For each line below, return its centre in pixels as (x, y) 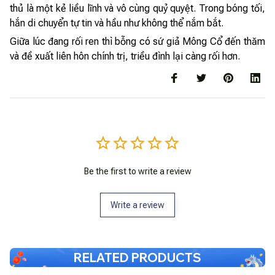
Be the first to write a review (137, 171)
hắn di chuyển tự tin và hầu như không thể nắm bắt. (117, 23)
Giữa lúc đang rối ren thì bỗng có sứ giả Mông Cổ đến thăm (137, 42)
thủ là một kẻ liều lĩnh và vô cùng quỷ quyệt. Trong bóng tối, (137, 8)
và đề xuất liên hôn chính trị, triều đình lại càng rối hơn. (125, 56)
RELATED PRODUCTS (137, 257)
